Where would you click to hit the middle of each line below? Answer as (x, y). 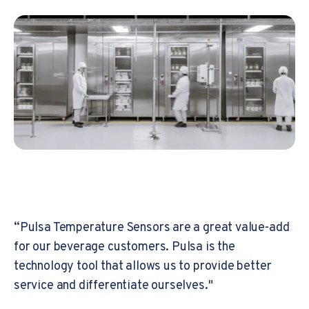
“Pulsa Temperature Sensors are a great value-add (152, 228)
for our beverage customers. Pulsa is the (124, 247)
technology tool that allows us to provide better (143, 266)
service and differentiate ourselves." (113, 286)
